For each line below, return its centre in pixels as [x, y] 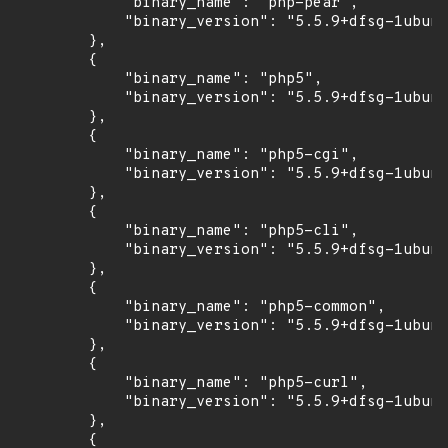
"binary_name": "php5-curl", [191, 383]
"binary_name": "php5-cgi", [187, 155]
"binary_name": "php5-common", [200, 307]
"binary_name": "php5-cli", [187, 231]
